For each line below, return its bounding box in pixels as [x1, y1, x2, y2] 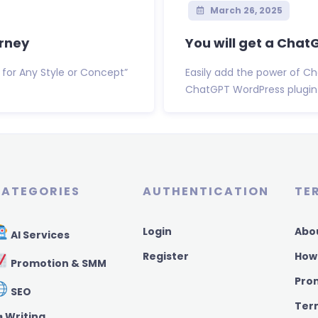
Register [143, 249, 190, 264]
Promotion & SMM [8, 256, 106, 270]
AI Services [8, 228, 70, 243]
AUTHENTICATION [143, 183, 270, 200]
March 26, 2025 [207, 4, 283, 17]
